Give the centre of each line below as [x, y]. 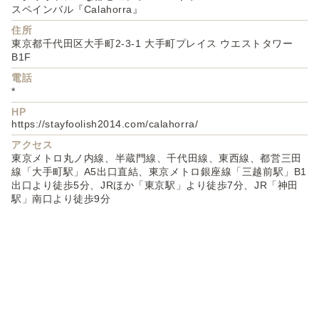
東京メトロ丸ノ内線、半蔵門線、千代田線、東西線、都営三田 [157, 158]
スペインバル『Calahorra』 [77, 10]
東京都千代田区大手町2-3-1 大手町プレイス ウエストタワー [152, 44]
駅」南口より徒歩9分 [61, 199]
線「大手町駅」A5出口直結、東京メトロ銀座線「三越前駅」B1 [159, 172]
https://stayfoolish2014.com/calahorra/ [105, 124]
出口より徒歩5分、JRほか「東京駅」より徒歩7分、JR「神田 [155, 185]
